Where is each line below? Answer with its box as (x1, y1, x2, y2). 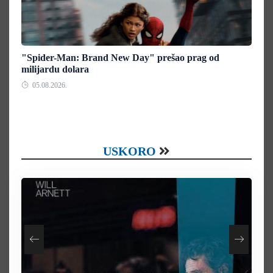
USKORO (103, 144, 156, 158)
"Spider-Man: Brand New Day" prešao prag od (21, 52, 219, 63)
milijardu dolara (21, 63, 89, 74)
